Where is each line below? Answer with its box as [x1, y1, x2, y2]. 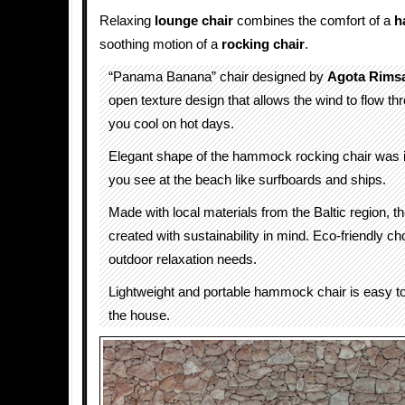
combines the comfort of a [233, 14, 394, 28]
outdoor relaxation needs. [108, 252, 257, 267]
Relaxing [99, 14, 155, 28]
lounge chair [155, 14, 233, 28]
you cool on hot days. [108, 117, 234, 131]
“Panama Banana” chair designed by [108, 70, 327, 84]
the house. [108, 308, 170, 323]
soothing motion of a [99, 37, 221, 52]
